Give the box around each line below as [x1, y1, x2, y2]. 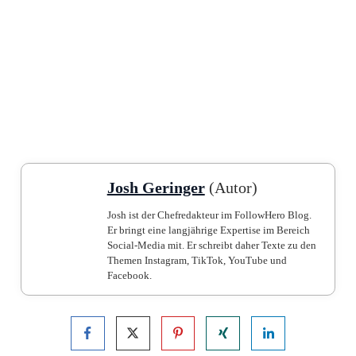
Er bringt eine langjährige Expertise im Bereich [106, 224, 310, 236]
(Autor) [204, 179, 257, 196]
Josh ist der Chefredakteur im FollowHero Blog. [106, 209, 311, 221]
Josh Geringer [106, 179, 205, 196]
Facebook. [106, 269, 152, 281]
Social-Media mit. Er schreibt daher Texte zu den [106, 239, 316, 251]
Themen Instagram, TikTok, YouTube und [106, 254, 287, 266]
